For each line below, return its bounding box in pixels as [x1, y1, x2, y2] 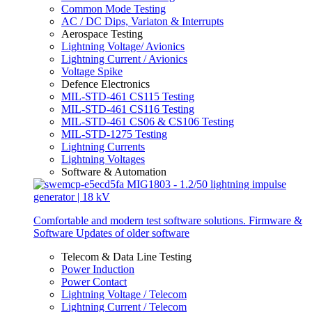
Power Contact [61, 276, 127, 288]
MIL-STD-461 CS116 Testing [61, 103, 194, 115]
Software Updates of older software [33, 227, 189, 239]
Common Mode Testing [61, 3, 166, 15]
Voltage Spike [61, 65, 123, 77]
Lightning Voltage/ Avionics [61, 40, 185, 52]
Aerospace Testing [61, 28, 143, 40]
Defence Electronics [61, 78, 150, 90]
